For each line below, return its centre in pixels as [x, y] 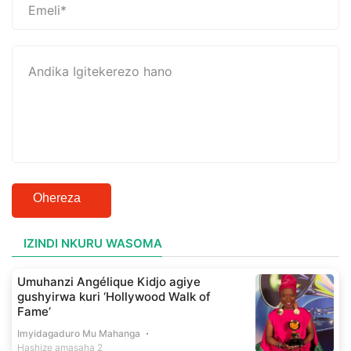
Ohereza [57, 198]
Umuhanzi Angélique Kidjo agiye [109, 282]
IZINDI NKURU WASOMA [93, 244]
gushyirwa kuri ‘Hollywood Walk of [114, 297]
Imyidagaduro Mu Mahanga [79, 334]
